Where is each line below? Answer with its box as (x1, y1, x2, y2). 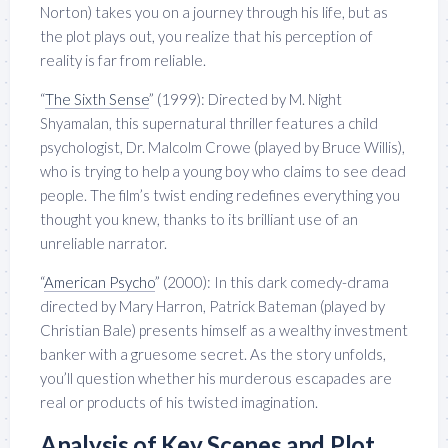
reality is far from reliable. (40, 50, 206, 69)
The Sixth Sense (45, 89, 149, 108)
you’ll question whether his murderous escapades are (40, 368, 392, 387)
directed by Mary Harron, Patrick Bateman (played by (40, 296, 385, 315)
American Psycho (44, 272, 155, 291)
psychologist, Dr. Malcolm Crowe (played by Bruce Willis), (40, 137, 405, 156)
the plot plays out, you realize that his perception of (40, 26, 373, 45)
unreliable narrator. (40, 233, 167, 252)
